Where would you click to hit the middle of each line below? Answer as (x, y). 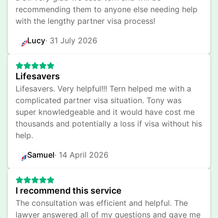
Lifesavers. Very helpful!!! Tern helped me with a (103, 89)
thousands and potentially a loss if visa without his (109, 124)
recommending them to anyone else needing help (107, 9)
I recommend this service (69, 191)
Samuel (41, 155)
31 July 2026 (73, 40)
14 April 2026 (84, 155)
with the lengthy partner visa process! (85, 21)
